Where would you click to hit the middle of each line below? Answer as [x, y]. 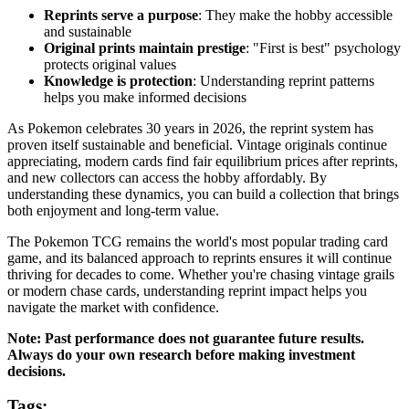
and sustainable [88, 31]
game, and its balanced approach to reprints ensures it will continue [199, 257]
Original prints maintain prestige [145, 47]
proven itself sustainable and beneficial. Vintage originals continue [197, 144]
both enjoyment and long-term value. [113, 210]
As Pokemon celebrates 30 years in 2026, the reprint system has [190, 128]
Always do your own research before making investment [181, 354]
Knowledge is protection [118, 80]
